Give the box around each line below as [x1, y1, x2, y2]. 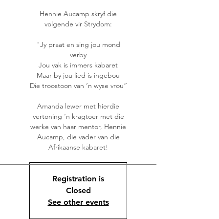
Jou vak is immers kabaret [39, 61, 118, 69]
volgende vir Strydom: [44, 20, 112, 28]
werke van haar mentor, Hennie [30, 122, 126, 131]
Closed [66, 186, 91, 195]
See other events [47, 197, 109, 207]
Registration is [52, 174, 104, 183]
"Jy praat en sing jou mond [36, 40, 120, 49]
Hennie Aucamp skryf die [40, 9, 117, 18]
